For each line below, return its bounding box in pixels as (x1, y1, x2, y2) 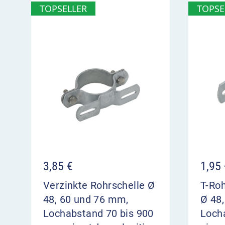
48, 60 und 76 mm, (43, 193, 129, 206)
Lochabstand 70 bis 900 (43, 207, 154, 220)
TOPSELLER (40, 3, 87, 15)
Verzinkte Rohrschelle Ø (43, 179, 155, 192)
